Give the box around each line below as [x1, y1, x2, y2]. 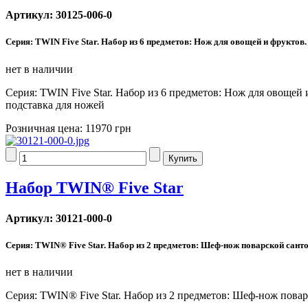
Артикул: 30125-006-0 [5, 9, 112, 21]
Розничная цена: [5, 122, 85, 134]
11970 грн [85, 122, 131, 134]
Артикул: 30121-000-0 [5, 212, 112, 224]
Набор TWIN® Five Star [5, 179, 184, 197]
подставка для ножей [5, 98, 104, 111]
